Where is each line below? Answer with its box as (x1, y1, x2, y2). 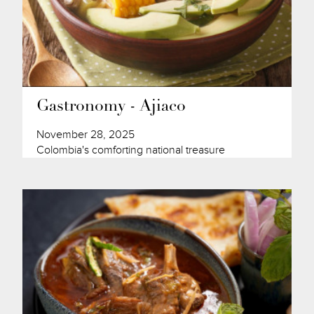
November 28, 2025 (36, 128, 135, 142)
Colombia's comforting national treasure (36, 143, 226, 157)
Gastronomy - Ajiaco (36, 99, 186, 115)
